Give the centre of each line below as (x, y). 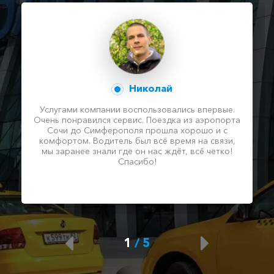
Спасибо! (137, 161)
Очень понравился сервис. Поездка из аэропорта (137, 120)
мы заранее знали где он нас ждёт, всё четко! (137, 151)
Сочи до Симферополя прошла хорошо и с (137, 130)
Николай (149, 88)
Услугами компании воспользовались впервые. (137, 109)
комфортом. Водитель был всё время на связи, (137, 140)
